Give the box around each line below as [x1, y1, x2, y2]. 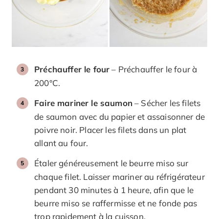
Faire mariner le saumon [34, 97, 132, 108]
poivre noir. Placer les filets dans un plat [34, 124, 187, 135]
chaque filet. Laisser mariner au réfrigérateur [34, 171, 205, 182]
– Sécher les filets [132, 97, 201, 108]
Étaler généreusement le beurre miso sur [34, 157, 189, 168]
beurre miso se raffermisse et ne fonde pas [34, 197, 197, 208]
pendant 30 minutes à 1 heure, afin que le [34, 184, 194, 195]
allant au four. [34, 137, 88, 148]
